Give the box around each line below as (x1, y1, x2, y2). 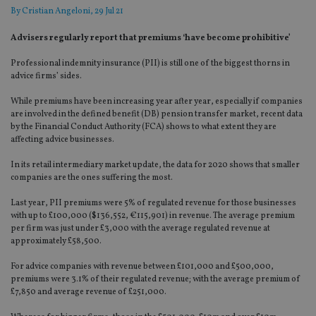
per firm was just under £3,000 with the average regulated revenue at (11, 223, 270, 235)
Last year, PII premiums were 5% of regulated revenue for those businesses (11, 197, 296, 209)
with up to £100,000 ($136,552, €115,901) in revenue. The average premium (11, 210, 295, 222)
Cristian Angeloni (22, 6, 90, 18)
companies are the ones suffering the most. (11, 172, 173, 184)
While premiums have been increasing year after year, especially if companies (11, 96, 303, 108)
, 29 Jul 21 (90, 6, 123, 18)
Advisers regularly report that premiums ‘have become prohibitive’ (11, 32, 291, 44)
